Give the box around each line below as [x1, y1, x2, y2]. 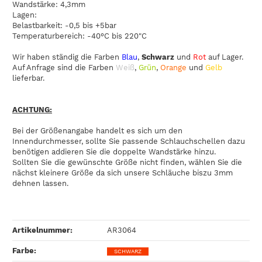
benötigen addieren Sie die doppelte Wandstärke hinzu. [12, 147, 216, 157]
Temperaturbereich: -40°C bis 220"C [12, 32, 147, 41]
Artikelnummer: [12, 226, 73, 235]
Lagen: [12, 11, 37, 20]
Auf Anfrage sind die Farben [12, 63, 116, 73]
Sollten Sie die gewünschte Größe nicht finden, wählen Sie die [12, 158, 242, 167]
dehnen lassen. [12, 179, 68, 188]
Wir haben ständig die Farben [12, 53, 122, 62]
